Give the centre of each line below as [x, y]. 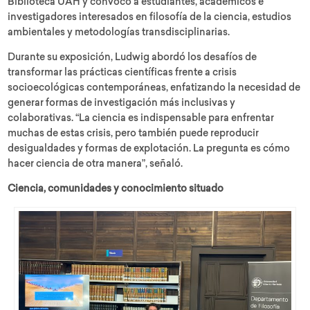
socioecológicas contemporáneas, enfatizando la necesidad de [154, 88]
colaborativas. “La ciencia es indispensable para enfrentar [141, 119]
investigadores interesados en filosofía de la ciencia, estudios [150, 18]
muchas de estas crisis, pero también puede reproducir [134, 134]
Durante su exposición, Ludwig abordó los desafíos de [133, 58]
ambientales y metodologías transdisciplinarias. [119, 33]
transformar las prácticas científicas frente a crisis [122, 73]
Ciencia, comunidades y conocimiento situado [116, 189]
